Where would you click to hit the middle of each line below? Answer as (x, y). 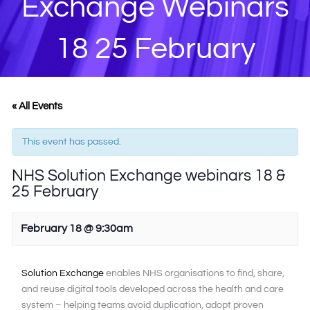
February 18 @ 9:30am (77, 229)
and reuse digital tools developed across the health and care (153, 289)
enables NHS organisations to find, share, (194, 273)
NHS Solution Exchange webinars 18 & (149, 176)
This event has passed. (72, 142)
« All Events (37, 107)
